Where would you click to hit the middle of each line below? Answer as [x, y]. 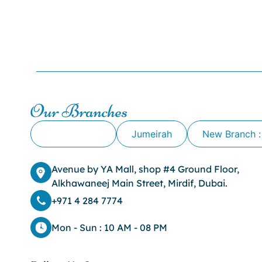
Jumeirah [152, 134]
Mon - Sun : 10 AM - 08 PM [109, 227]
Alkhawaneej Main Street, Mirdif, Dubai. [139, 183]
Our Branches [79, 111]
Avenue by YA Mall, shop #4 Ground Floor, [145, 169]
